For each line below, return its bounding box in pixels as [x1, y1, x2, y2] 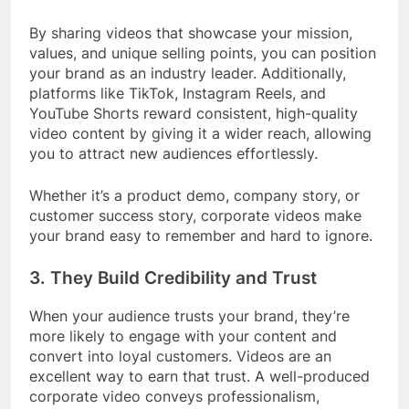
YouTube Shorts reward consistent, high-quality [29, 103, 358, 122]
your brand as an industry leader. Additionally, [29, 63, 346, 82]
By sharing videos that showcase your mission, [29, 23, 352, 42]
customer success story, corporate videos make [29, 205, 362, 225]
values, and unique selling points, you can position [29, 43, 376, 62]
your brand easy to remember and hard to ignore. [29, 225, 372, 245]
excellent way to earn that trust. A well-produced [29, 366, 370, 385]
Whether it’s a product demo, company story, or [29, 185, 360, 204]
